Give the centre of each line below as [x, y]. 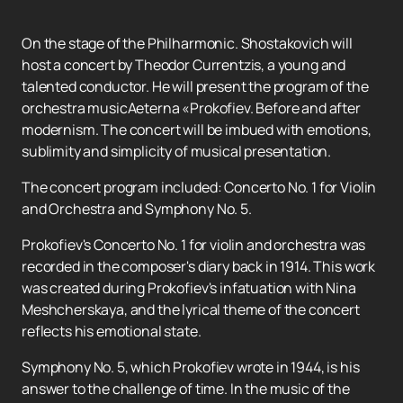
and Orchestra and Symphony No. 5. [137, 209]
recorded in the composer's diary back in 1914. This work [199, 267]
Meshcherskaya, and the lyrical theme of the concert [191, 310]
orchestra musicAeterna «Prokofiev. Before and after [191, 108]
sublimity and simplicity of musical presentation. [177, 152]
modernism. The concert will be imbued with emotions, [197, 130]
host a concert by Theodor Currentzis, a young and [184, 65]
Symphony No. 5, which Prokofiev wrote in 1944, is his [191, 367]
